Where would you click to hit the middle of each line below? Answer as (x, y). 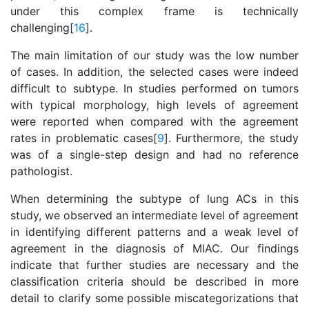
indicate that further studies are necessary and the (154, 265)
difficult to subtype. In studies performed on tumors (154, 88)
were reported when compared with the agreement (154, 121)
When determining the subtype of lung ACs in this (154, 199)
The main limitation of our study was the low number (154, 55)
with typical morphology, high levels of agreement (154, 105)
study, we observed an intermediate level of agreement (154, 215)
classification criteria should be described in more (154, 281)
